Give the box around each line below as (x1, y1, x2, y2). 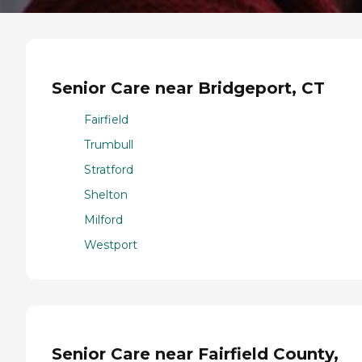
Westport (84, 237, 137, 252)
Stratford (84, 162, 133, 177)
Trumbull (84, 137, 133, 152)
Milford (84, 212, 123, 227)
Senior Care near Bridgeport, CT (52, 78, 325, 98)
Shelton (84, 187, 128, 202)
